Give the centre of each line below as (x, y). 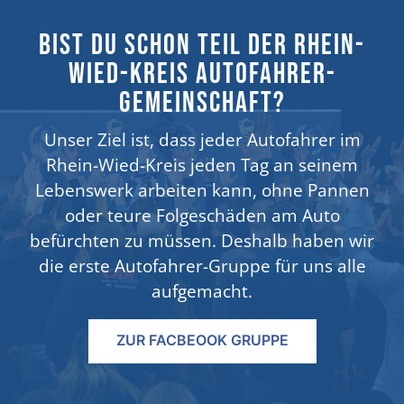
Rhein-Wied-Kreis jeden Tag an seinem (202, 165)
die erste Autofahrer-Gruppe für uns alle (202, 266)
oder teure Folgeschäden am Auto (202, 216)
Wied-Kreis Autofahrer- (202, 75)
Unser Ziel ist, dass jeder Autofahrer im (202, 140)
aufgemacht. (202, 291)
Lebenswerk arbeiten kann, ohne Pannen (202, 190)
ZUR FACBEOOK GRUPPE (202, 340)
